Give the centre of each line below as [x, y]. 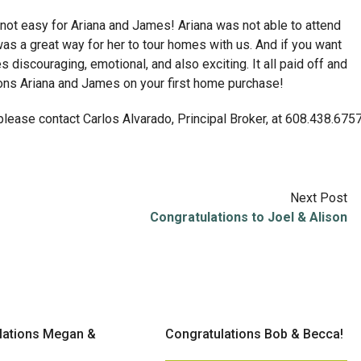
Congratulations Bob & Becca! [255, 334]
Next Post [319, 198]
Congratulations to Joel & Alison [249, 217]
